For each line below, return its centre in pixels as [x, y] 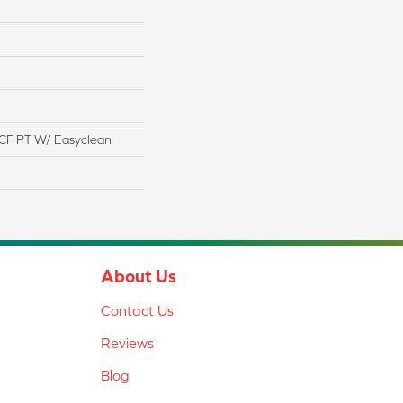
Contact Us [137, 311]
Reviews [127, 343]
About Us [139, 276]
